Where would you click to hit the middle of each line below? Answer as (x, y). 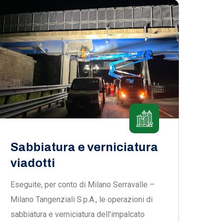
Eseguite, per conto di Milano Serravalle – (83, 185)
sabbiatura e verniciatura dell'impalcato (78, 214)
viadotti (33, 163)
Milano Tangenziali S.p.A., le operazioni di (82, 199)
